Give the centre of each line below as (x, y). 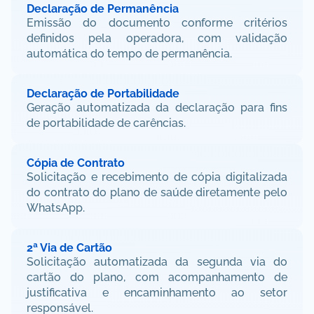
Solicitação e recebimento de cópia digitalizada (157, 177)
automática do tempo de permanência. (129, 54)
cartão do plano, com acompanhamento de (157, 277)
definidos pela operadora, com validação (157, 38)
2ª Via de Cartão (69, 248)
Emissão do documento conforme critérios (157, 23)
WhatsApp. (56, 208)
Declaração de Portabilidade (103, 94)
